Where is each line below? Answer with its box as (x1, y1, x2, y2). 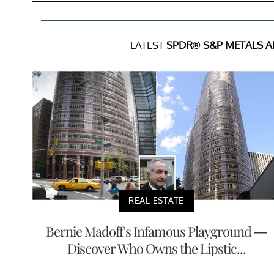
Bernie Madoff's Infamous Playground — (46, 222, 267, 240)
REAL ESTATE (128, 195, 184, 206)
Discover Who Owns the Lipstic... (67, 239, 246, 257)
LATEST (130, 38, 166, 51)
